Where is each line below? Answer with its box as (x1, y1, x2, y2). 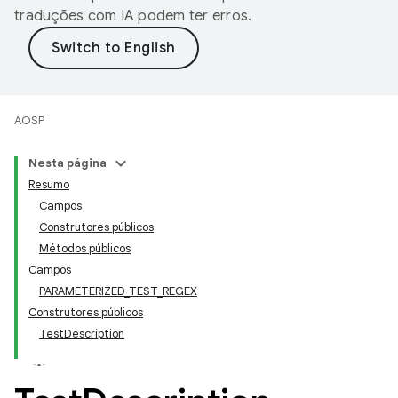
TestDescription (39, 326, 124, 341)
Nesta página (28, 155, 107, 171)
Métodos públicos (39, 241, 131, 256)
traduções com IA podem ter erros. (14, 7, 252, 25)
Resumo (28, 177, 69, 192)
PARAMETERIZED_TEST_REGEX (39, 283, 197, 298)
